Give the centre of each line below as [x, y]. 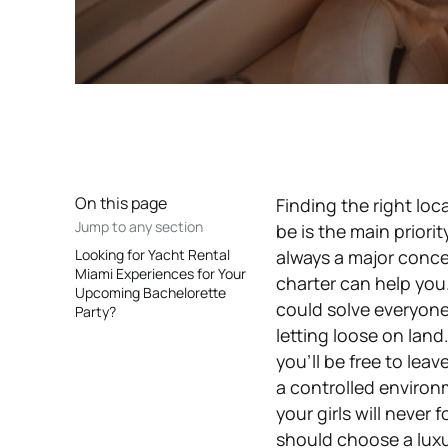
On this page [120, 203]
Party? [95, 312]
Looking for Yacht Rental [152, 255]
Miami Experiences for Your [160, 274]
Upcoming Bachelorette [150, 293]
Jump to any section [138, 227]
